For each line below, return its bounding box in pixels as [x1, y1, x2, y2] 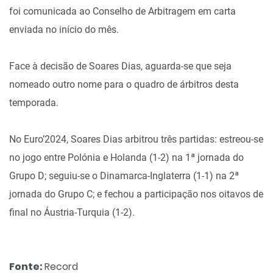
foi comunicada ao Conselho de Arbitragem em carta [9, 5, 236, 17]
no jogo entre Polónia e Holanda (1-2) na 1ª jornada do [9, 152, 244, 163]
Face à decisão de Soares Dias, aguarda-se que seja [9, 60, 232, 72]
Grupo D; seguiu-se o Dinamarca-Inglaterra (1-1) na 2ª [9, 170, 239, 182]
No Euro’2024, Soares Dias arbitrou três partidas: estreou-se [9, 133, 263, 145]
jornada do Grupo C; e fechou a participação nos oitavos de [9, 188, 263, 200]
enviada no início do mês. [9, 24, 119, 35]
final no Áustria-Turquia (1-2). [9, 207, 135, 218]
